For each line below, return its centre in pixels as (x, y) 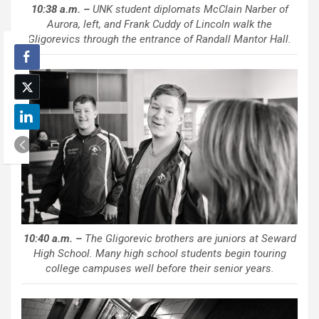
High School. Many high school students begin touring (159, 253)
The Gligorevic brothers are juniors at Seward (189, 238)
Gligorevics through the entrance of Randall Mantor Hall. (159, 40)
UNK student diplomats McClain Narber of (189, 10)
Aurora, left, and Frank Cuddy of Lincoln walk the (159, 25)
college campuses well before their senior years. (159, 268)
